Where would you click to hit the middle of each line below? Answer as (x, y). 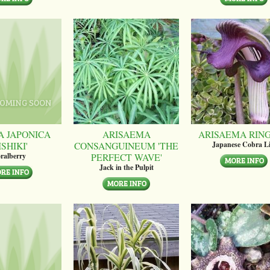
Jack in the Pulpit (126, 167)
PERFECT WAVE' (126, 157)
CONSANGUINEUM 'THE (126, 145)
